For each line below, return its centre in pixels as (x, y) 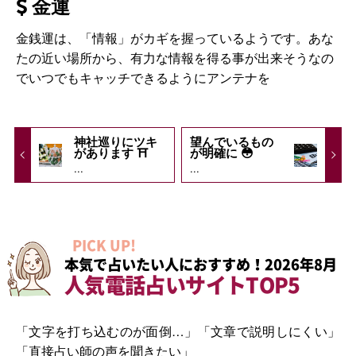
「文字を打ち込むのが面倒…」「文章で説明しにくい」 (178, 331)
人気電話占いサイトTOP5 (182, 285)
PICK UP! (104, 246)
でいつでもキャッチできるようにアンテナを (143, 77)
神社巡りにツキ (115, 142)
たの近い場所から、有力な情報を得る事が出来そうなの (175, 58)
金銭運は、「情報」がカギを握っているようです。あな (175, 38)
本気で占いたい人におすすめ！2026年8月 (201, 265)
